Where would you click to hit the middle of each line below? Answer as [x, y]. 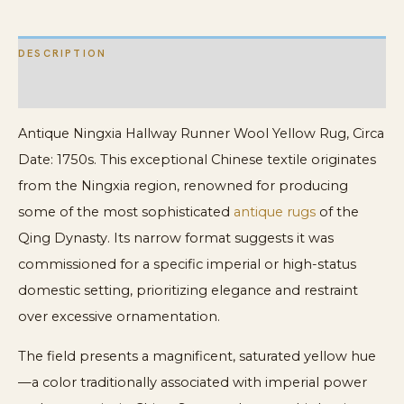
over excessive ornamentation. [119, 317]
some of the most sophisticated [126, 212]
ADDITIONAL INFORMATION [106, 90]
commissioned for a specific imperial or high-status [187, 265]
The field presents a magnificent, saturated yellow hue [197, 356]
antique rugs [275, 212]
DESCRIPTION [63, 54]
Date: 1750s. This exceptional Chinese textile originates [197, 160]
